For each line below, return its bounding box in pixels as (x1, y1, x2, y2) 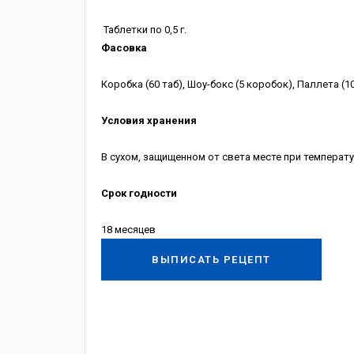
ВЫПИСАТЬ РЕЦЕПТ (152, 254, 271, 265)
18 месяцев (100, 224, 156, 235)
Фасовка (100, 42, 147, 54)
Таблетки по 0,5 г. (100, 24, 186, 36)
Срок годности (100, 187, 177, 199)
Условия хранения (100, 115, 197, 126)
